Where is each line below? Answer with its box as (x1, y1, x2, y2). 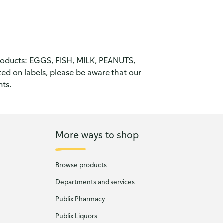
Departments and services (55, 177, 135, 186)
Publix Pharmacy (55, 194, 105, 203)
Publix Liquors (55, 211, 97, 220)
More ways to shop (55, 128, 139, 141)
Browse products (55, 160, 107, 169)
